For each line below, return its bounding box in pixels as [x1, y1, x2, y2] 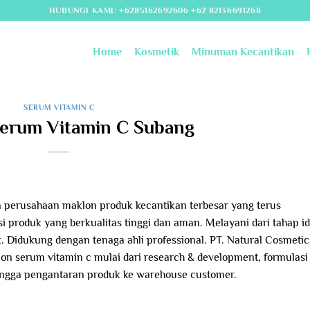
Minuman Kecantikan [191, 46, 294, 58]
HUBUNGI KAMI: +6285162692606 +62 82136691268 [48, 5, 262, 15]
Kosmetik [134, 46, 179, 58]
